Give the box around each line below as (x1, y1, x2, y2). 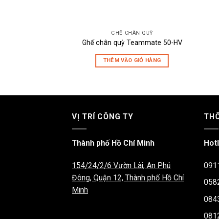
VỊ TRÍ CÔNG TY (72, 112, 133, 122)
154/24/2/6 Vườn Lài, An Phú (72, 160, 171, 170)
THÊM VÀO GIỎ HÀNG (103, 57, 161, 64)
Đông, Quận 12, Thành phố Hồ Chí (72, 173, 184, 182)
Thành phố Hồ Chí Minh (72, 138, 154, 148)
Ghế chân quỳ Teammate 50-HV (82, 38, 182, 46)
